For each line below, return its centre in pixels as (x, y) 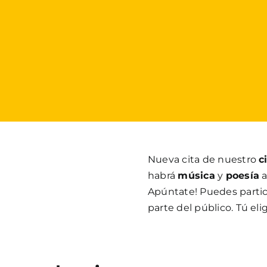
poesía (243, 175)
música (196, 175)
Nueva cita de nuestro (203, 159)
